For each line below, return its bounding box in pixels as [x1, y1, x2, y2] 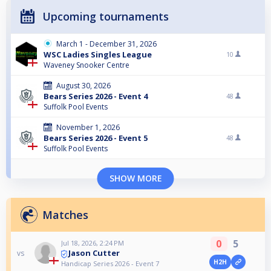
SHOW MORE [109, 172, 162, 184]
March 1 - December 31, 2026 [56, 39, 157, 50]
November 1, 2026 [56, 122, 120, 133]
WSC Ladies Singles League [44, 49, 152, 60]
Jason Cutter [68, 247, 120, 259]
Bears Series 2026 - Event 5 [44, 132, 148, 144]
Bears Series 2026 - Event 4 [44, 91, 148, 102]
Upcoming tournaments [42, 9, 169, 24]
